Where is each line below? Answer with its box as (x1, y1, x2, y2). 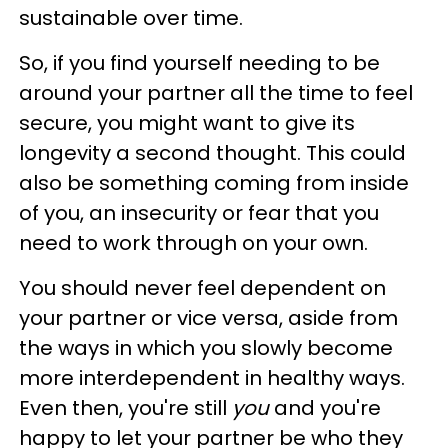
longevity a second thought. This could (19, 139, 406, 167)
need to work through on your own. (19, 229, 373, 257)
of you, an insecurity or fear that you (19, 199, 379, 227)
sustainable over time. (19, 4, 248, 32)
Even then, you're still (19, 394, 227, 422)
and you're (269, 394, 381, 422)
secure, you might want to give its (19, 109, 355, 137)
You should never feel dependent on (19, 274, 386, 302)
